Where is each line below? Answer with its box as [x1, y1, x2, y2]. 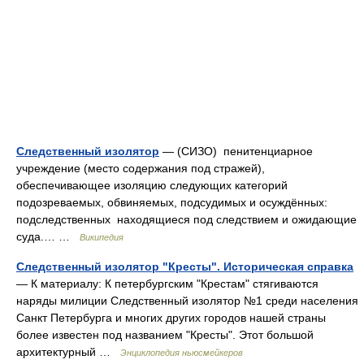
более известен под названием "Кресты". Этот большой [16, 328, 314, 341]
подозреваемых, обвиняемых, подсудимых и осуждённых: [16, 196, 327, 209]
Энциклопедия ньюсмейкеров [120, 348, 243, 357]
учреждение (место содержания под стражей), [16, 162, 265, 175]
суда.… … [16, 230, 80, 243]
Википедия [80, 232, 123, 242]
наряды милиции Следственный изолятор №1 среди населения [16, 294, 358, 307]
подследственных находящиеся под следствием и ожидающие [16, 213, 357, 226]
